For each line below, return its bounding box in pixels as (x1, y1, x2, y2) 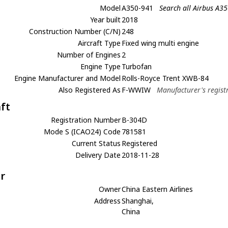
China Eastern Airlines (122, 184, 193, 194)
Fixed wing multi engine (122, 38, 199, 48)
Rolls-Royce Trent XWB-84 (122, 73, 209, 83)
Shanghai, (122, 196, 154, 206)
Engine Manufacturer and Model (14, 73, 121, 83)
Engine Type (80, 62, 121, 71)
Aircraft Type (78, 38, 121, 48)
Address (94, 196, 121, 206)
